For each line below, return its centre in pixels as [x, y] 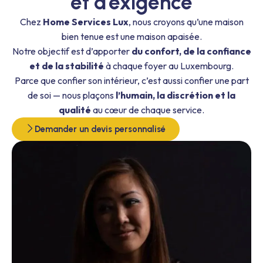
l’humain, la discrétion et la [176, 95]
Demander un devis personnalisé [100, 129]
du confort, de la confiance [191, 51]
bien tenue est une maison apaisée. [131, 36]
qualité [75, 109]
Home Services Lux [85, 21]
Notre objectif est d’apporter [72, 51]
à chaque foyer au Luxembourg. [169, 65]
